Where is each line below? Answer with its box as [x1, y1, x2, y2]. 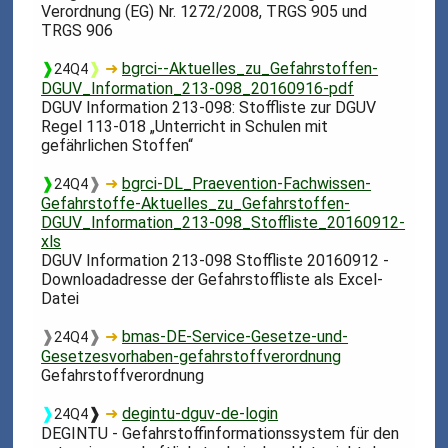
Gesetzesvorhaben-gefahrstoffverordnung [41, 346, 342, 366]
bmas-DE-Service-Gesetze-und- [122, 326, 349, 346]
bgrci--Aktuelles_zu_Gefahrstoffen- [122, 58, 379, 78]
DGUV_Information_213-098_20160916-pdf [41, 78, 355, 98]
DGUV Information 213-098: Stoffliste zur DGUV [41, 97, 377, 117]
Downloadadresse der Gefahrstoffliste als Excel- [41, 269, 384, 289]
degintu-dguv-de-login [122, 403, 279, 423]
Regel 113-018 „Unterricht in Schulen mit [41, 116, 329, 136]
